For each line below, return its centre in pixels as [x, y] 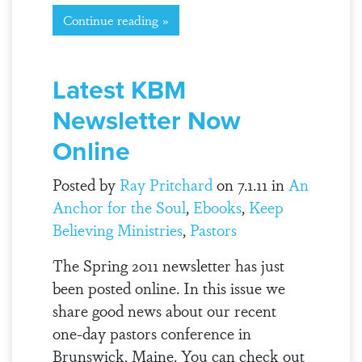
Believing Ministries [117, 229]
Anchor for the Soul [119, 207]
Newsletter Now [146, 120]
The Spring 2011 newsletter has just [168, 265]
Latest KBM [119, 90]
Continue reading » [116, 20]
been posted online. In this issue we [168, 288]
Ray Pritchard [166, 184]
